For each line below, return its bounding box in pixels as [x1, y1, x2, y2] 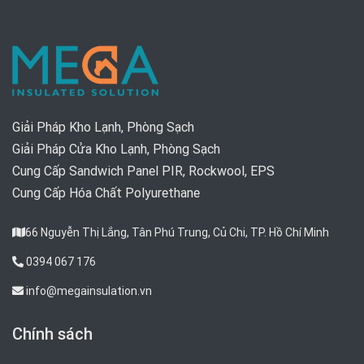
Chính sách [12, 323, 93, 344]
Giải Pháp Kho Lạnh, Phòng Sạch [12, 118, 194, 135]
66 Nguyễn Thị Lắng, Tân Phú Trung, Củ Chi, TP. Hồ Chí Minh [25, 224, 329, 240]
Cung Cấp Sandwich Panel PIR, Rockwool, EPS [12, 162, 275, 179]
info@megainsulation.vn [24, 283, 152, 298]
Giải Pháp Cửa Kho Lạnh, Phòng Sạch [12, 140, 220, 157]
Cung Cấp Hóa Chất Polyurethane [12, 184, 200, 201]
